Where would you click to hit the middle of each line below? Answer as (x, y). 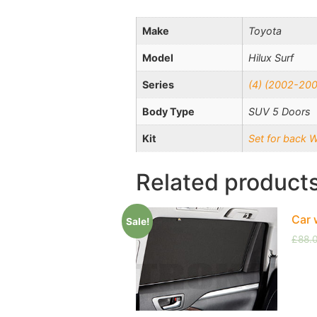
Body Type (168, 112)
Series (158, 85)
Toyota (265, 31)
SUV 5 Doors (279, 112)
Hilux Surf (271, 58)
